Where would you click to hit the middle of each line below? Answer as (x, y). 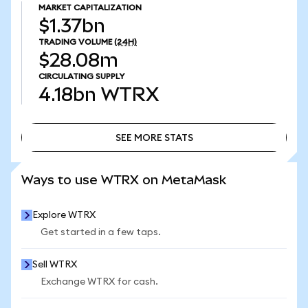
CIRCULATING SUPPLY (81, 76)
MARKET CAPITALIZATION (90, 8)
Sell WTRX (55, 265)
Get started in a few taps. (101, 232)
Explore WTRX (64, 215)
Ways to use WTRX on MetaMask (124, 180)
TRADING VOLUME (75, 42)
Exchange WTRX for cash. (99, 282)
